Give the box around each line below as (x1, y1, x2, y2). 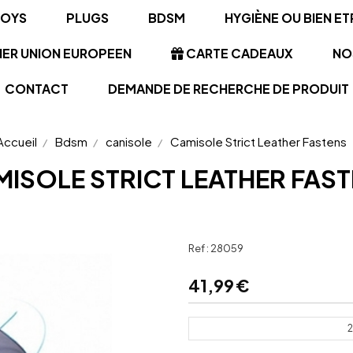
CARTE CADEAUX (183, 45, 293, 61)
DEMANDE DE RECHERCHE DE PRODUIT (107, 80, 349, 97)
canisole (106, 134, 152, 149)
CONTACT (4, 80, 69, 97)
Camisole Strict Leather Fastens (170, 134, 349, 149)
